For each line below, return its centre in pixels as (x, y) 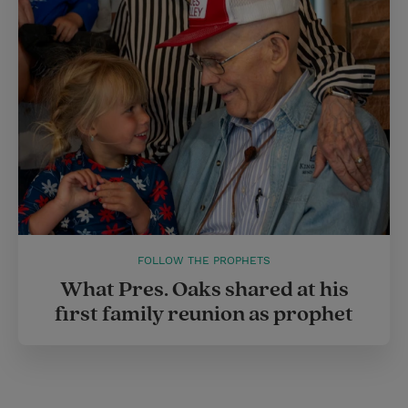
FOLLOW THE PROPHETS (204, 261)
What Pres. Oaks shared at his (204, 290)
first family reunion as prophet (204, 315)
